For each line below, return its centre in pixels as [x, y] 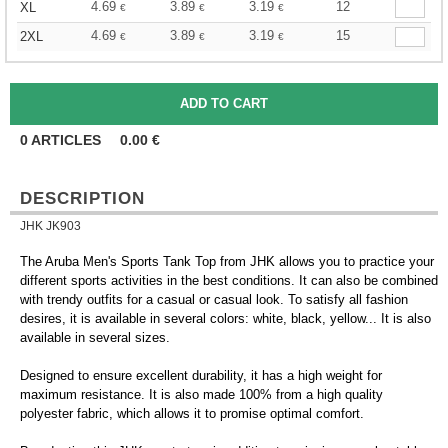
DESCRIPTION [82, 198]
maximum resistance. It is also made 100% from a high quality [201, 394]
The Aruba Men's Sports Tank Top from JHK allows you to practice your [227, 261]
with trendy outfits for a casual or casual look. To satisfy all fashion [214, 299]
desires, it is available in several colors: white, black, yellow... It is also [225, 318]
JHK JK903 [50, 226]
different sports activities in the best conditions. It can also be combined [229, 280]
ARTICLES [66, 140]
